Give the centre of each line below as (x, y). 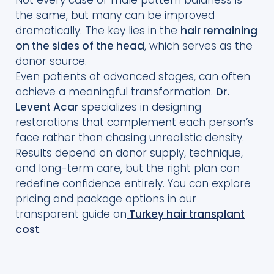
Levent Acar (47, 107)
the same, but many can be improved (115, 15)
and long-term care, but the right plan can (128, 168)
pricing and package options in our (106, 198)
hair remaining (219, 30)
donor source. (51, 61)
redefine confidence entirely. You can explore (133, 183)
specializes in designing (140, 107)
